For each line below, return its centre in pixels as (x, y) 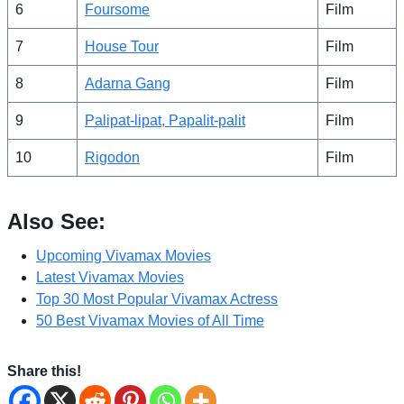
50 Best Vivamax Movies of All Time (150, 320)
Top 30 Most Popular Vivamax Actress (157, 298)
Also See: (56, 221)
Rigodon (112, 157)
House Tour (122, 46)
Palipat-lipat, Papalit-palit (165, 120)
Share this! (44, 371)
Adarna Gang (128, 83)
